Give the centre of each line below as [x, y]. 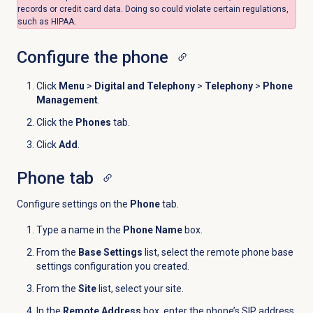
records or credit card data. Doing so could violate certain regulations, [153, 9]
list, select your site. [140, 289]
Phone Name [152, 230]
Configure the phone [92, 58]
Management [67, 100]
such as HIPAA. [46, 22]
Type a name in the [79, 230]
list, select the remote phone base [218, 253]
